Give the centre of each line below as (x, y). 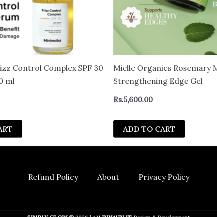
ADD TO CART (149, 129)
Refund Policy (53, 177)
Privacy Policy (164, 177)
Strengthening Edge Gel (158, 81)
